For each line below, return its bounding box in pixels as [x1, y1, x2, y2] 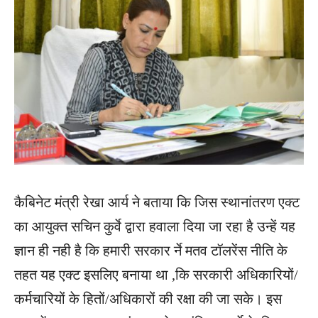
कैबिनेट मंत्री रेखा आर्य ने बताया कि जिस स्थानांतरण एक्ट [14, 194, 300, 211]
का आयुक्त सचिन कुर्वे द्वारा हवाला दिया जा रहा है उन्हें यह [14, 219, 295, 235]
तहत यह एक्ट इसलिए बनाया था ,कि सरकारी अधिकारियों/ [14, 267, 298, 283]
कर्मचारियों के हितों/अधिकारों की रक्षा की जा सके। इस [14, 291, 282, 307]
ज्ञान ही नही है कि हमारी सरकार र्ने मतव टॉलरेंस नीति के [14, 243, 287, 259]
